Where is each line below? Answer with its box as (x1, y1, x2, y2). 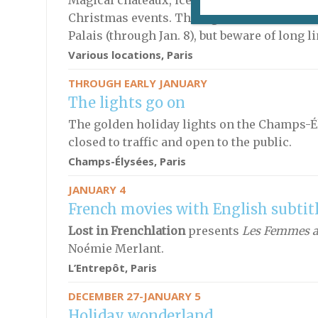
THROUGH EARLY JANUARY (67, 76, 207, 90)
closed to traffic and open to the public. (67, 135, 292, 149)
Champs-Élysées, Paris (67, 154, 186, 168)
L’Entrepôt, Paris (67, 261, 157, 275)
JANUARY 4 (67, 182, 126, 197)
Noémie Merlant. (67, 241, 164, 256)
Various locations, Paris (67, 48, 193, 62)
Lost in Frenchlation (67, 224, 188, 238)
